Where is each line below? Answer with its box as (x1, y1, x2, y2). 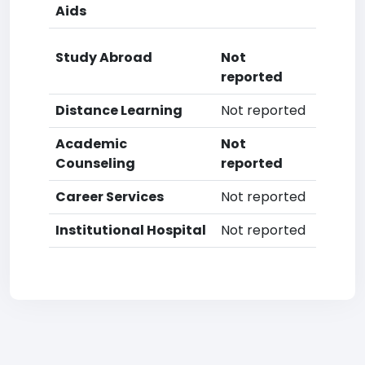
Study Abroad (55, 48, 152, 67)
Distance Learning (55, 101, 182, 120)
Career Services (55, 187, 164, 206)
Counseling (55, 154, 135, 173)
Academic (55, 134, 127, 153)
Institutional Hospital (55, 221, 206, 240)
